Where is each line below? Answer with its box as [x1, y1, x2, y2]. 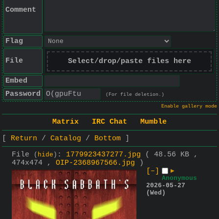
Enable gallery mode [161, 104, 217, 109]
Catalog [50, 134, 81, 143]
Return [11, 134, 37, 143]
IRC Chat [92, 118, 127, 127]
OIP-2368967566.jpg [56, 158, 135, 167]
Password [5, 90, 41, 98]
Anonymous [162, 174, 197, 182]
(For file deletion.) [106, 92, 164, 97]
